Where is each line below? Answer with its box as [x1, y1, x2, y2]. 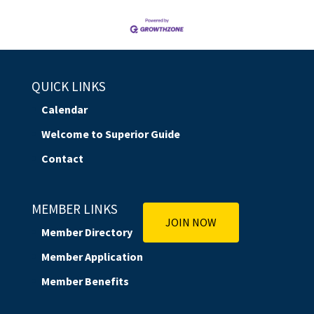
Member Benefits [41, 273, 129, 288]
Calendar [41, 102, 88, 116]
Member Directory [41, 224, 132, 239]
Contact [41, 151, 83, 165]
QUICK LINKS [31, 77, 106, 95]
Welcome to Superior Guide [41, 126, 180, 141]
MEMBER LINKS [31, 200, 118, 217]
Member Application [41, 249, 143, 264]
